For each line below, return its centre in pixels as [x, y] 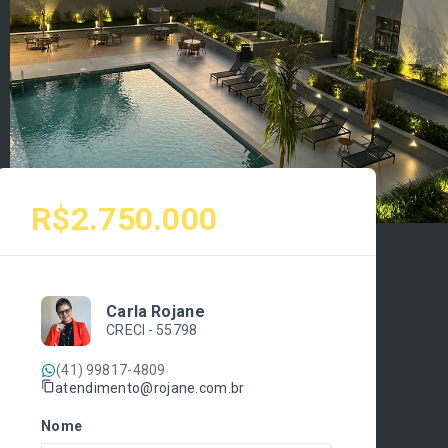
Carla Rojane [155, 311]
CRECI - [131, 330]
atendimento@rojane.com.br [150, 387]
